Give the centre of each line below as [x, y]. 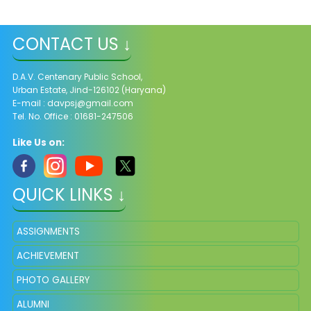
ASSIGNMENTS [48, 232]
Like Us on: [38, 143]
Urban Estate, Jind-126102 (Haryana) [89, 90]
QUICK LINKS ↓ [69, 195]
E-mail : [30, 103]
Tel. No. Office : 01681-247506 [73, 116]
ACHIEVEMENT [48, 256]
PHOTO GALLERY [53, 280]
